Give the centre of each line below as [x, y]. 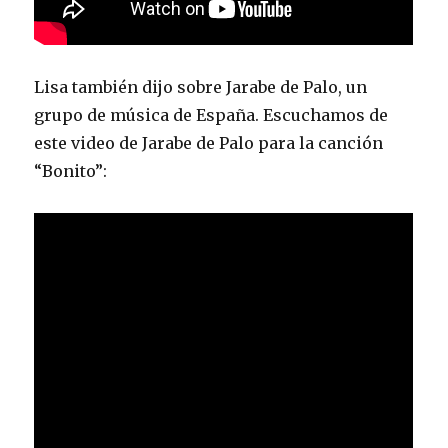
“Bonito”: [71, 171]
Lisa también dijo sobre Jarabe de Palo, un [201, 87]
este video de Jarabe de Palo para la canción [209, 143]
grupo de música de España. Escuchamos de [211, 115]
